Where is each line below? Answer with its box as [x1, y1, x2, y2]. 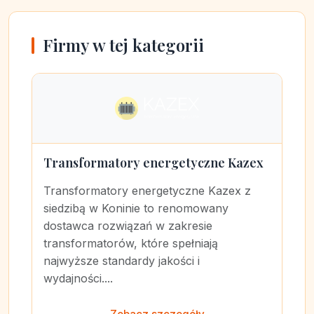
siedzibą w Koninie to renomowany [43, 201, 228, 215]
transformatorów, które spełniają [43, 236, 218, 250]
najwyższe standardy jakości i [43, 254, 200, 268]
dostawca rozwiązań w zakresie [43, 219, 212, 233]
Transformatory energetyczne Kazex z [43, 184, 251, 198]
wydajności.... [43, 271, 113, 285]
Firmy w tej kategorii [43, 34, 204, 56]
